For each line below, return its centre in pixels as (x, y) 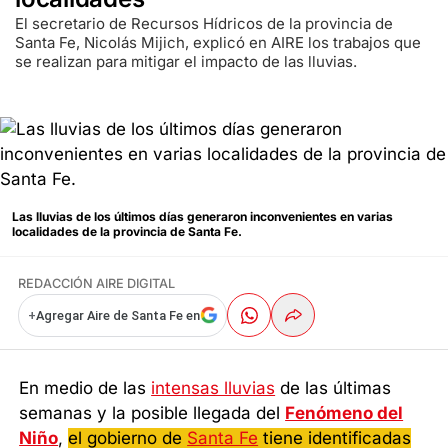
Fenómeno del (344, 412)
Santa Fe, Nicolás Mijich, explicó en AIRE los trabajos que (218, 42)
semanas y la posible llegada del (152, 412)
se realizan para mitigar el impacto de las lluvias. (186, 61)
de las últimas (333, 387)
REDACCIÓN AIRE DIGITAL (96, 284)
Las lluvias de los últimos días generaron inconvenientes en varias (202, 217)
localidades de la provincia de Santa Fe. (127, 232)
